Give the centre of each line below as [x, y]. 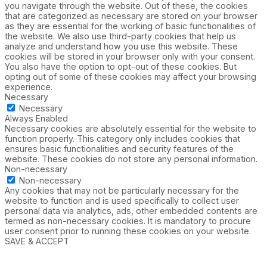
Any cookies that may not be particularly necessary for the [122, 191]
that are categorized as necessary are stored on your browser [131, 16]
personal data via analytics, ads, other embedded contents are [131, 211]
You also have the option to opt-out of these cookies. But [121, 67]
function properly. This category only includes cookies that [122, 139]
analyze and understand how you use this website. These [121, 46]
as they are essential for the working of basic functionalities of [130, 26]
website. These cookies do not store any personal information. [131, 159]
